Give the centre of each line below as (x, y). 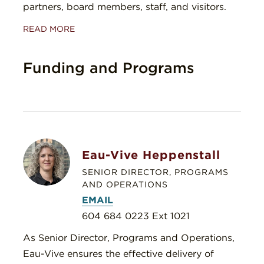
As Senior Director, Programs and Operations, (129, 238)
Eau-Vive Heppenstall (151, 155)
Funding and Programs (109, 68)
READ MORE (49, 29)
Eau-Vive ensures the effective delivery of (118, 254)
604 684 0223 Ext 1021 (136, 216)
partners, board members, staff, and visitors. (125, 7)
